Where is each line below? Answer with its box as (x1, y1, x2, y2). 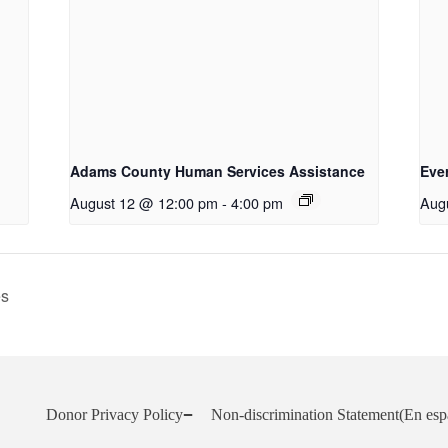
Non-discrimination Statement (210, 406, 399, 424)
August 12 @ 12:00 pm (70, 192, 219, 214)
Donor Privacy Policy (46, 406, 184, 424)
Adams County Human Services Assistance (70, 161, 366, 182)
